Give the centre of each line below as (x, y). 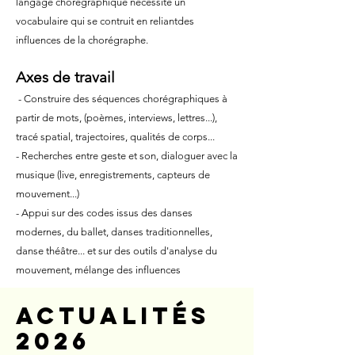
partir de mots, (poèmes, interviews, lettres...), (116, 118)
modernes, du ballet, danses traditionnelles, (114, 232)
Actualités (113, 316)
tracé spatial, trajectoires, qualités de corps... (115, 137)
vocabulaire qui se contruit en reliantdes (105, 21)
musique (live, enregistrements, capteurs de (113, 175)
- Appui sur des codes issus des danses (104, 213)
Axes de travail (65, 77)
